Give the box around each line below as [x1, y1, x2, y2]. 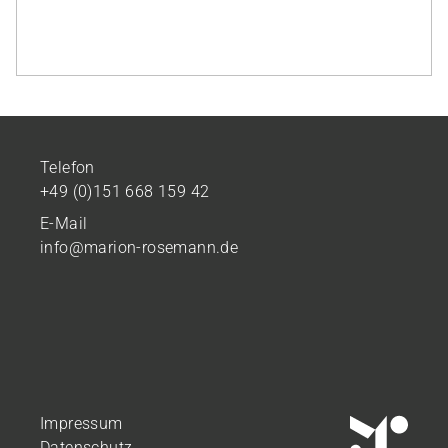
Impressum [40, 414, 123, 433]
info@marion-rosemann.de [40, 238, 239, 257]
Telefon [40, 158, 95, 177]
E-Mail [40, 214, 88, 233]
